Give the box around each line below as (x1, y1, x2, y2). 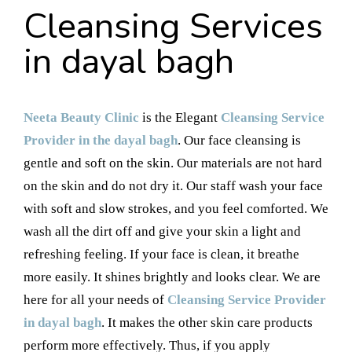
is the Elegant (139, 109, 221, 125)
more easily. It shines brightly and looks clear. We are (24, 269, 321, 284)
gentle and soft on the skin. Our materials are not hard (24, 155, 322, 170)
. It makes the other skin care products (101, 314, 313, 330)
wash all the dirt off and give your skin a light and (24, 223, 301, 239)
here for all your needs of (24, 291, 167, 307)
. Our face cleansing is (178, 132, 301, 148)
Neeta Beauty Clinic (24, 109, 139, 125)
